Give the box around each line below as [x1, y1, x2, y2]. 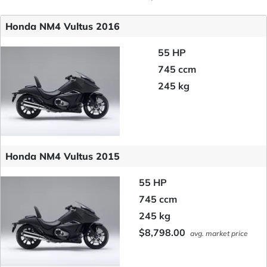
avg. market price [190, 229, 248, 238]
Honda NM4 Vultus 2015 [5, 150, 120, 163]
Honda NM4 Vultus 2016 [5, 20, 120, 32]
